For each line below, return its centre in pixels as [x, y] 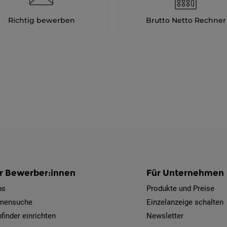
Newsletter [165, 216]
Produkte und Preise [181, 188]
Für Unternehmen [185, 173]
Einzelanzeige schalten [185, 202]
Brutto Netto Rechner [186, 20]
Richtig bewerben [41, 20]
